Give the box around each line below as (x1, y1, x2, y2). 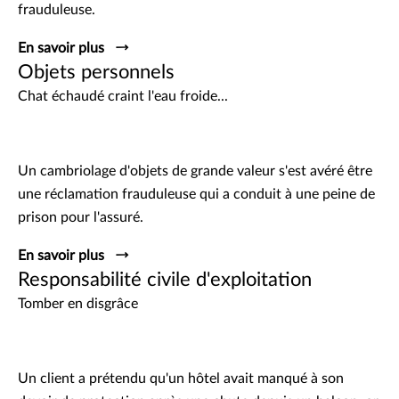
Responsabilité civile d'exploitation (18, 270, 312, 290)
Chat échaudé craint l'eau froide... (18, 89, 228, 104)
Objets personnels (18, 62, 175, 83)
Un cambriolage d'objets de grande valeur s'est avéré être (18, 164, 372, 179)
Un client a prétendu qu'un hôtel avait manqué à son (18, 371, 344, 387)
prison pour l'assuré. (18, 210, 143, 225)
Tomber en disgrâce (18, 297, 138, 312)
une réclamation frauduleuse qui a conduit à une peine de (18, 187, 375, 202)
